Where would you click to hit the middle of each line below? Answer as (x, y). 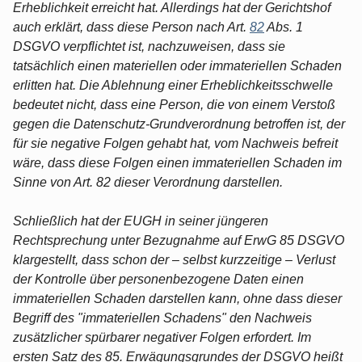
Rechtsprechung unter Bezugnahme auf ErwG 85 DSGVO (179, 240)
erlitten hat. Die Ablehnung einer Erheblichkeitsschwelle (173, 85)
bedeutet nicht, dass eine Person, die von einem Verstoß (174, 104)
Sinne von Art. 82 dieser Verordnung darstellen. (148, 182)
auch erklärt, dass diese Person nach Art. (131, 27)
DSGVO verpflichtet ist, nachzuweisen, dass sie (149, 46)
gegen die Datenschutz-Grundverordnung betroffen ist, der (179, 124)
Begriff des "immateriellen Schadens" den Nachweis (162, 318)
